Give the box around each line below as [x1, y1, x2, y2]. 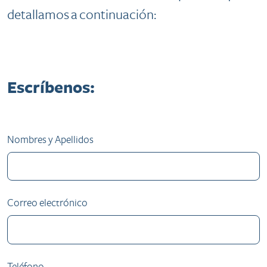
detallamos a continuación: [7, 7, 156, 23]
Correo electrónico [7, 197, 88, 210]
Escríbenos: [7, 78, 95, 98]
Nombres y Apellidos [7, 133, 94, 146]
